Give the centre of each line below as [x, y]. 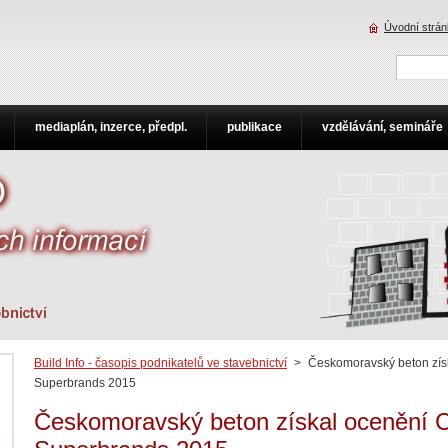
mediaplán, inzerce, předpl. [111, 127]
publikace [254, 127]
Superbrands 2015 [85, 383]
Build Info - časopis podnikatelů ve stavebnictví [160, 363]
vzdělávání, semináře [382, 127]
